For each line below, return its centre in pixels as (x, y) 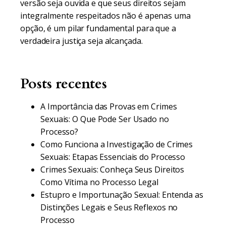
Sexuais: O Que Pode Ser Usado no (105, 119)
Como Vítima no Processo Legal (100, 182)
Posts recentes (64, 84)
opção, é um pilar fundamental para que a (98, 28)
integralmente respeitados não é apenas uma (105, 16)
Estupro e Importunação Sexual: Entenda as (122, 195)
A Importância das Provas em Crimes (109, 106)
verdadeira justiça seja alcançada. (81, 41)
